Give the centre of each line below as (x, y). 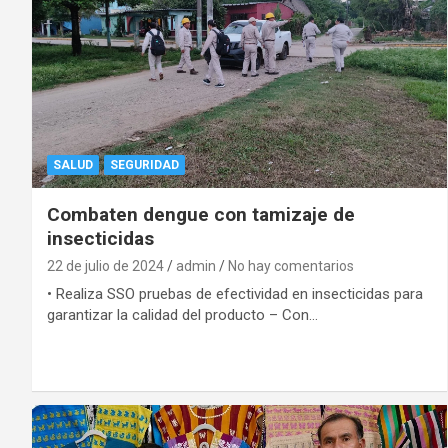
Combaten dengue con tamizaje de (201, 214)
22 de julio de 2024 (105, 265)
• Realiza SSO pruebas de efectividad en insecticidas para (235, 293)
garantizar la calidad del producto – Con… (182, 314)
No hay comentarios (291, 265)
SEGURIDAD (144, 164)
